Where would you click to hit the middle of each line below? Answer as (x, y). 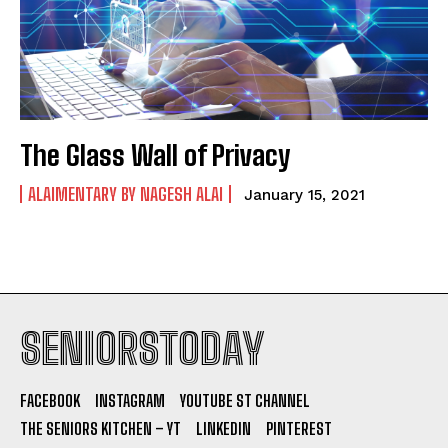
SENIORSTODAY (142, 348)
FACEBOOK (50, 400)
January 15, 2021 (304, 194)
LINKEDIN (223, 428)
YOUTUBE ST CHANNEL (245, 400)
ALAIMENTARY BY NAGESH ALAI (125, 193)
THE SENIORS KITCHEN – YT (100, 428)
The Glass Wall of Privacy (155, 154)
